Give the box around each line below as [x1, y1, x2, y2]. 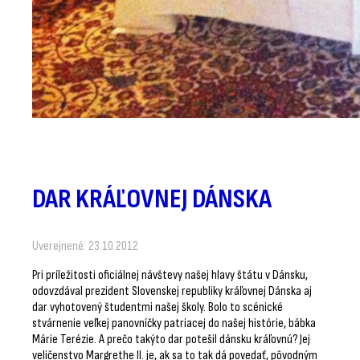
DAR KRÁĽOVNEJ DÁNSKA [32, 182, 272, 215]
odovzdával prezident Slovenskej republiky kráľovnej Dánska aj [32, 282, 312, 299]
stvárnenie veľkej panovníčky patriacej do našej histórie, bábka [32, 314, 316, 331]
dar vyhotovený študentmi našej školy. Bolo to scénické [32, 298, 283, 315]
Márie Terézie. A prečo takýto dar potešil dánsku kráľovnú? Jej [32, 330, 310, 347]
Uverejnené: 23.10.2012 [32, 237, 138, 254]
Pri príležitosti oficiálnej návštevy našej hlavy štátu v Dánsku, [32, 266, 308, 283]
